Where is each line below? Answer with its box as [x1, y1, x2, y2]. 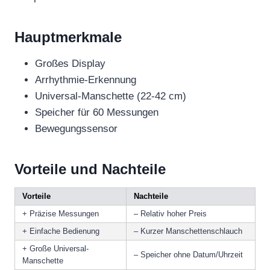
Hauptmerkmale [14, 29, 122, 46]
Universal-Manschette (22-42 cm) [35, 90, 186, 102]
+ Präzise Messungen [22, 209, 99, 219]
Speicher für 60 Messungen [35, 107, 159, 119]
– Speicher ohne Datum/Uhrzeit [134, 250, 243, 260]
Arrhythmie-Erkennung [35, 74, 136, 86]
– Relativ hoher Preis [134, 209, 207, 219]
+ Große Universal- [22, 244, 89, 254]
